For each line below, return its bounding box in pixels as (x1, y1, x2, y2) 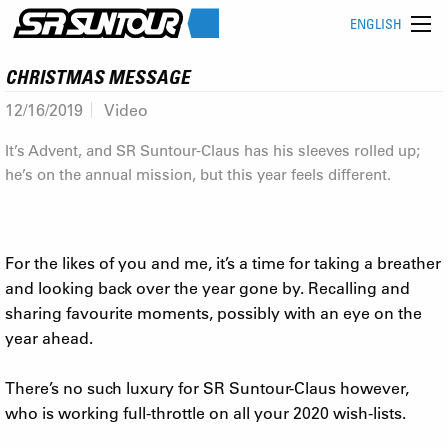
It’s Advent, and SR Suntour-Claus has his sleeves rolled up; (5, 139, 420, 160)
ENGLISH (350, 15, 402, 33)
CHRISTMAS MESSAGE (5, 64, 190, 88)
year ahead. (5, 326, 93, 348)
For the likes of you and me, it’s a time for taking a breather (5, 251, 441, 273)
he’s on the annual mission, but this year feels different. (5, 163, 391, 184)
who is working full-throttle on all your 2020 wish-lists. (5, 401, 406, 423)
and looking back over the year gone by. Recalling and (5, 276, 410, 298)
